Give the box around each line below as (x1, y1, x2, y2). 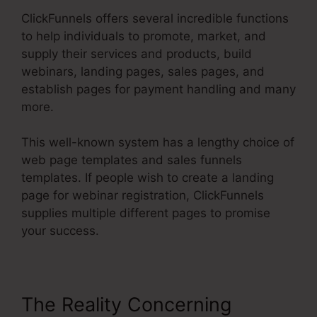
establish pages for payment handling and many (21, 81, 296, 96)
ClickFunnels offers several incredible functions (21, 11, 289, 25)
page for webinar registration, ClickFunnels (21, 188, 264, 203)
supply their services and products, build (21, 46, 252, 61)
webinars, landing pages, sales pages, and (21, 64, 265, 79)
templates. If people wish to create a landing (21, 171, 274, 185)
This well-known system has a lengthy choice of (21, 135, 294, 150)
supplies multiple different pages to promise (21, 206, 270, 221)
